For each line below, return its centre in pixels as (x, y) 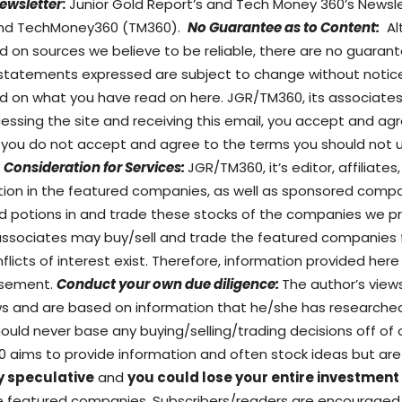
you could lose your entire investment (263, 377)
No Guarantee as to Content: (284, 27)
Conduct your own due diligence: (169, 284)
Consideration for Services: (96, 167)
